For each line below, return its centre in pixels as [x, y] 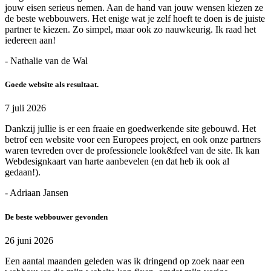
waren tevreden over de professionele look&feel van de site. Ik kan [132, 151]
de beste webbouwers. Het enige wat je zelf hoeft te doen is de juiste [135, 19]
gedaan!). [23, 172]
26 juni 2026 [29, 240]
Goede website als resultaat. [52, 85]
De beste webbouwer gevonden [56, 217]
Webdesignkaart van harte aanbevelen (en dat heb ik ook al [117, 162]
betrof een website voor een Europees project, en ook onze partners [133, 140]
